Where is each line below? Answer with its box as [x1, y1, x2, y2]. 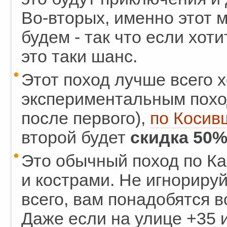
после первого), [21, 109, 150, 128]
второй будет [21, 128, 130, 147]
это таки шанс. [21, 47, 137, 66]
